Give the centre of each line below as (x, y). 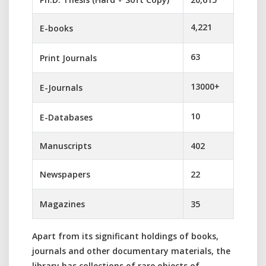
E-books (56, 28)
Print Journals (68, 58)
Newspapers (65, 174)
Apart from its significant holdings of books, (125, 236)
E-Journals (61, 88)
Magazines (62, 204)
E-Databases (66, 117)
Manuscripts (66, 146)
